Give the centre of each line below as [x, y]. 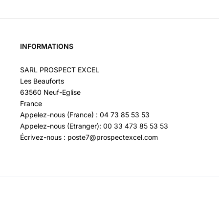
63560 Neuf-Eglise [50, 92]
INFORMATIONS [46, 46]
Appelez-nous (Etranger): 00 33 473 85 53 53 [94, 126]
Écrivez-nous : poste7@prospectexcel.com [89, 137]
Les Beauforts [42, 81]
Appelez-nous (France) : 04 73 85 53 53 [85, 114]
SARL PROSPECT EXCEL [59, 69]
